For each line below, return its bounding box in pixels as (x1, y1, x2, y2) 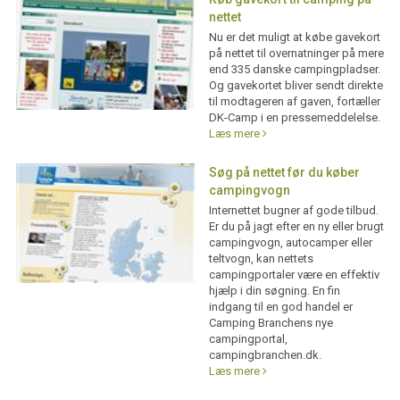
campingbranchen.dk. (208, 348, 321, 362)
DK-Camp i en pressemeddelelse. (208, 111, 380, 125)
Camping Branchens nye (208, 316, 333, 330)
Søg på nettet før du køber (208, 165, 360, 180)
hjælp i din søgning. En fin (208, 284, 340, 298)
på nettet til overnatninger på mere (208, 46, 384, 61)
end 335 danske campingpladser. (208, 62, 380, 77)
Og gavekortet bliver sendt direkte (208, 79, 383, 93)
